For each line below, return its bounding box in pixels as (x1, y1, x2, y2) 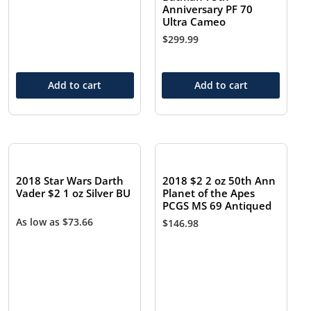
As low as (16, 215, 63, 229)
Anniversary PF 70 (162, 2, 253, 17)
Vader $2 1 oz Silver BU (16, 186, 131, 201)
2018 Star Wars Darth (16, 174, 124, 188)
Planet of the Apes (162, 186, 255, 201)
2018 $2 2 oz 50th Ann (162, 174, 276, 188)
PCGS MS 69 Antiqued (162, 199, 272, 213)
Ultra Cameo (162, 15, 226, 29)
